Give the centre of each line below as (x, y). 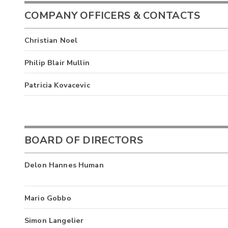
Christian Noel (51, 40)
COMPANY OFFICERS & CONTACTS (112, 15)
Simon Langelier (54, 221)
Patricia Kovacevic (57, 85)
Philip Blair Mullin (57, 62)
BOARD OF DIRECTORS (84, 140)
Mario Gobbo (48, 198)
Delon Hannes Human (64, 165)
